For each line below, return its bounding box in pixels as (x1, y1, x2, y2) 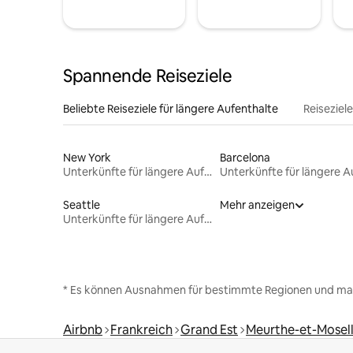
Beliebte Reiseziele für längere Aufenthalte (63, 101, 278, 116)
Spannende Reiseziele (63, 64, 232, 87)
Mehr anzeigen (219, 197, 295, 212)
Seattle (63, 197, 100, 212)
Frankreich (110, 321, 173, 338)
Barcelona (219, 150, 270, 165)
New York (63, 150, 111, 165)
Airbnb (63, 321, 102, 338)
